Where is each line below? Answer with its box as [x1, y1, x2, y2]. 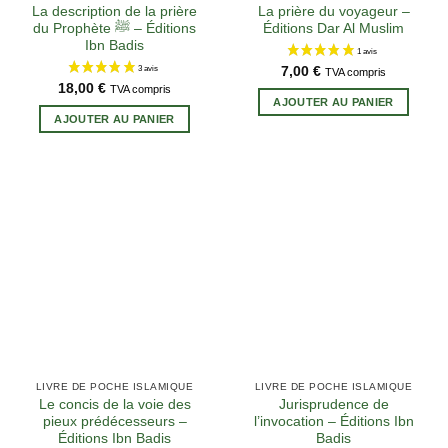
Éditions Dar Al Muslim [263, 20, 404, 36]
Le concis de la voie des [38, 396, 191, 412]
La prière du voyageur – [257, 3, 410, 19]
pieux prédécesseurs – [42, 413, 187, 429]
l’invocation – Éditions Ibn [253, 413, 414, 429]
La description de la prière [32, 3, 197, 19]
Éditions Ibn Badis [58, 430, 171, 446]
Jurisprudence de [278, 396, 389, 412]
